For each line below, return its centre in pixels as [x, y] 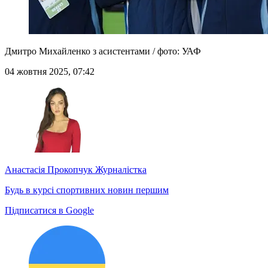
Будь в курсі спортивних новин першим [87, 190]
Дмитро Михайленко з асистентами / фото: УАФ [103, 51]
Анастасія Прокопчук [49, 170]
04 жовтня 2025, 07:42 [50, 72]
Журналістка [120, 170]
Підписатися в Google [49, 211]
